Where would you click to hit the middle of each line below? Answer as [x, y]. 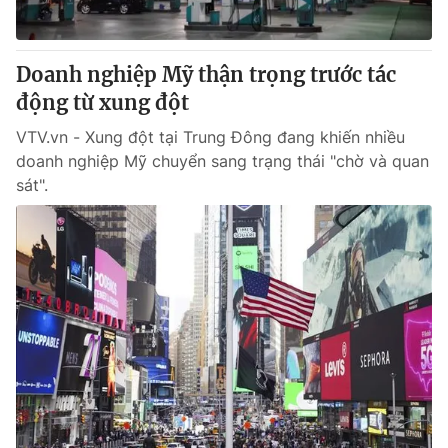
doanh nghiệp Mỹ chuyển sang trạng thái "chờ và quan [222, 161]
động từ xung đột [102, 102]
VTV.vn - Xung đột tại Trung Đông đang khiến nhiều [210, 137]
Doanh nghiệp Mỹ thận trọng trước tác [206, 74]
